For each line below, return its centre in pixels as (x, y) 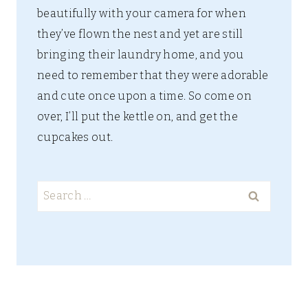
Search (56, 190)
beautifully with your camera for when (142, 14)
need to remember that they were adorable (153, 76)
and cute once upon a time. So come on (144, 96)
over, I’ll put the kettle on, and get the (138, 117)
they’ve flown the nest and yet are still (140, 34)
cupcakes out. (75, 137)
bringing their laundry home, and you (141, 55)
